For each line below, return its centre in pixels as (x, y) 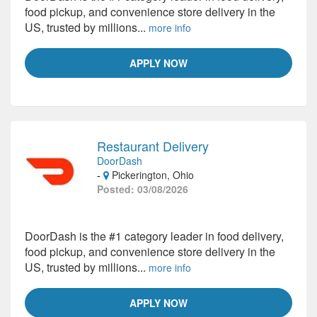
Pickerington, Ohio (151, 175)
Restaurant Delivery (153, 146)
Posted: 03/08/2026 (143, 189)
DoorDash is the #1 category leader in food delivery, (154, 236)
